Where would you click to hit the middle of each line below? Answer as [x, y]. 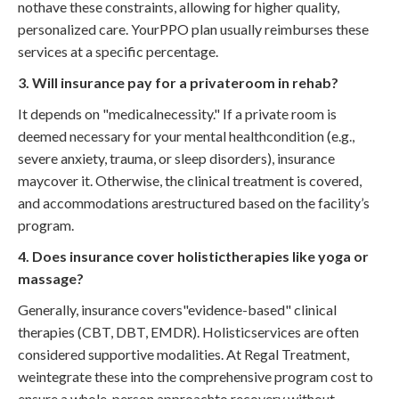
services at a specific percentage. [118, 51]
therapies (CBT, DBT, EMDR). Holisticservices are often [188, 331]
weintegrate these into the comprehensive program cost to [195, 376]
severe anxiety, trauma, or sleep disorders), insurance [176, 158]
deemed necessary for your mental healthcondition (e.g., [186, 135]
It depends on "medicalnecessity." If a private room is [177, 113]
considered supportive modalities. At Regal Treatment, [183, 354]
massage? [51, 278]
